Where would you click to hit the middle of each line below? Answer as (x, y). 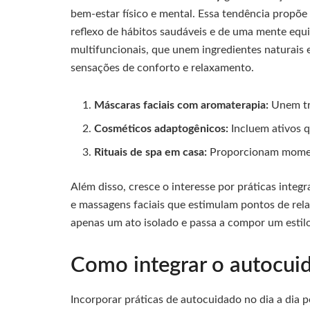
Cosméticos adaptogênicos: (162, 128)
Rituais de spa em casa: (151, 152)
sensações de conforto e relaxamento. (162, 67)
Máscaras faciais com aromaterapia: (182, 105)
